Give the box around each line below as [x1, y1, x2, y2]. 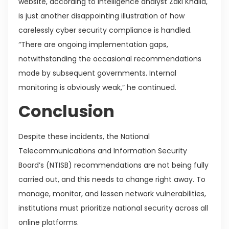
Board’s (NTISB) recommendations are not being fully [18, 159, 209, 170]
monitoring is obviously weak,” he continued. [18, 82, 176, 93]
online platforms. [18, 217, 79, 227]
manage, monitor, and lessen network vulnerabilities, [18, 188, 206, 199]
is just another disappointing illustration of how [18, 10, 185, 21]
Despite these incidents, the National [18, 131, 150, 142]
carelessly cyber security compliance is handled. [18, 25, 192, 35]
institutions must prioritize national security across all [18, 202, 208, 213]
